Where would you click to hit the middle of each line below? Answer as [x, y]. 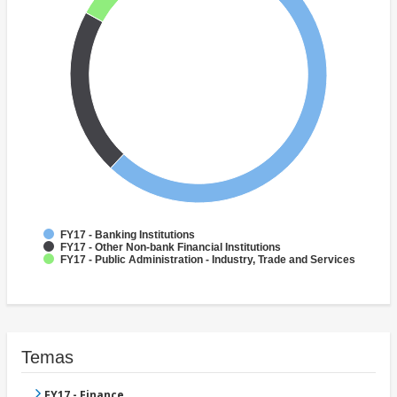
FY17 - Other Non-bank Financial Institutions [171, 248]
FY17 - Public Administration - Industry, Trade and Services [208, 260]
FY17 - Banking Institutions [128, 235]
